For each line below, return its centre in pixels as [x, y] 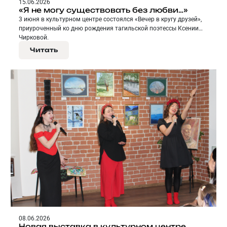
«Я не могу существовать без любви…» [103, 10]
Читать [44, 50]
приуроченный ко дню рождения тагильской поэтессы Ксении [109, 29]
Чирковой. [34, 38]
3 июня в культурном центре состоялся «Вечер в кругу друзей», [110, 20]
